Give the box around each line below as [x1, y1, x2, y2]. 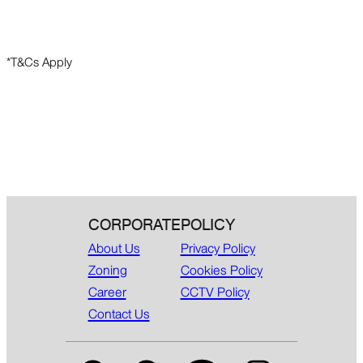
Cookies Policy [180, 258, 263, 283]
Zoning [88, 258, 127, 283]
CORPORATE [88, 212, 181, 238]
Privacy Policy [180, 237, 255, 261]
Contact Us [88, 302, 150, 327]
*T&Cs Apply [6, 51, 72, 75]
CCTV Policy [180, 280, 250, 305]
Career [88, 280, 126, 305]
